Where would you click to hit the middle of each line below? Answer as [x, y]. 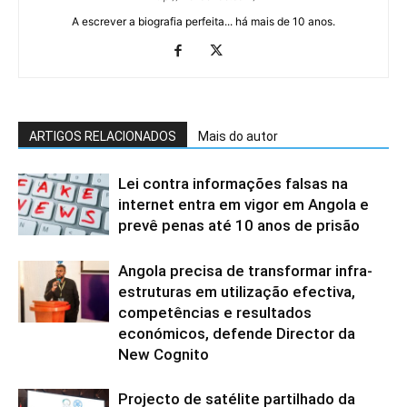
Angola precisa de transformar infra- [245, 270]
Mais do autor [238, 136]
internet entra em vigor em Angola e [243, 204]
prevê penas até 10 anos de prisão [239, 225]
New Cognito [164, 354]
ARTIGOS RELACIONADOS [103, 136]
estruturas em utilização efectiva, [237, 291]
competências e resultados [215, 312]
